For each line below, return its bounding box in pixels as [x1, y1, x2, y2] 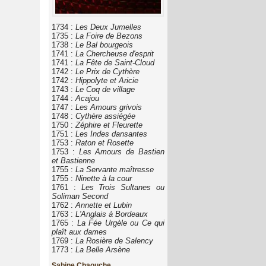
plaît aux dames [52, 227, 107, 236]
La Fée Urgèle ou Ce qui [77, 218, 165, 227]
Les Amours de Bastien [78, 147, 165, 156]
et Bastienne [52, 156, 95, 165]
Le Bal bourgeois [73, 40, 133, 49]
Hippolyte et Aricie [75, 75, 138, 85]
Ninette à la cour [75, 173, 132, 183]
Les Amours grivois [75, 102, 142, 112]
